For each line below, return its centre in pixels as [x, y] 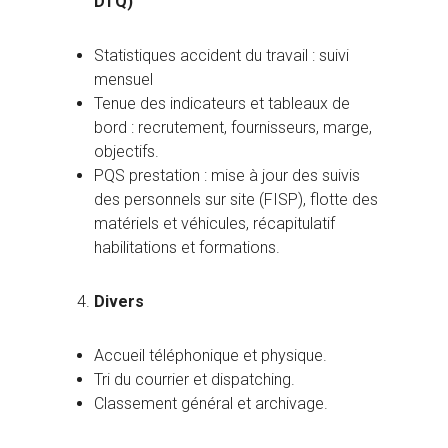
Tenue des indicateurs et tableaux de [222, 104]
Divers [119, 302]
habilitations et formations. [187, 248]
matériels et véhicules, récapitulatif [214, 224]
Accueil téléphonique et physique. [210, 356]
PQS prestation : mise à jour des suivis [227, 176]
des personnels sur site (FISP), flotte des [236, 200]
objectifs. [126, 152]
